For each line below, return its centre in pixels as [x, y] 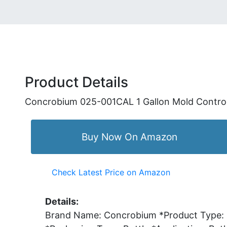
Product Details [77, 82]
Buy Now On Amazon [129, 137]
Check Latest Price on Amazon [111, 173]
